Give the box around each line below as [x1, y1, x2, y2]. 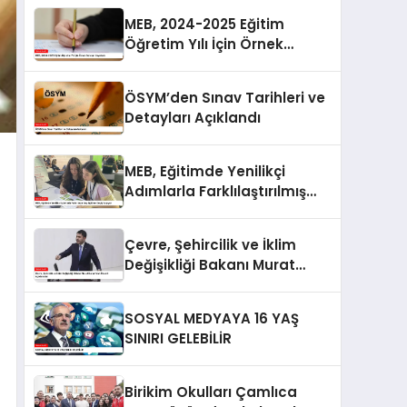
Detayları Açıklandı [124, 108, 261, 128]
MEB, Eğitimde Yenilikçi [124, 162, 285, 182]
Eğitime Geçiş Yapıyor [124, 202, 281, 222]
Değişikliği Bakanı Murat [124, 255, 295, 275]
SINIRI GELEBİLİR [124, 329, 232, 349]
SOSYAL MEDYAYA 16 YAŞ [124, 309, 299, 329]
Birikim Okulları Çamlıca [124, 382, 297, 402]
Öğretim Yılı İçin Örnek [124, 35, 283, 55]
